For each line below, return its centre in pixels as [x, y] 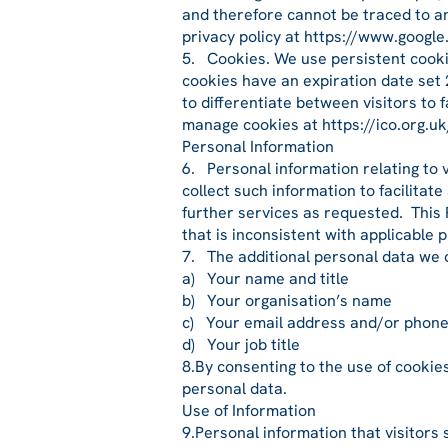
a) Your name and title [265, 278]
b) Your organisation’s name [287, 300]
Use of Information [249, 410]
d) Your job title [241, 344]
